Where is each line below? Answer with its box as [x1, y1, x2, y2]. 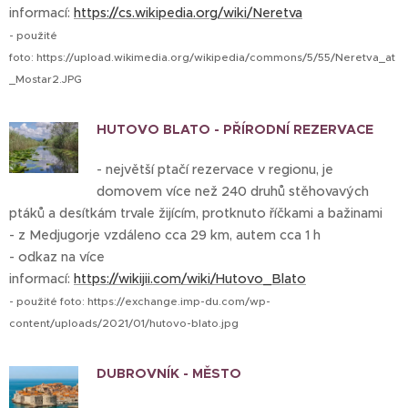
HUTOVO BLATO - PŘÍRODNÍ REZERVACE [96, 121, 373, 138]
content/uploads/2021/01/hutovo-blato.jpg [9, 317, 239, 330]
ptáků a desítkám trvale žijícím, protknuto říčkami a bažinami [9, 205, 382, 221]
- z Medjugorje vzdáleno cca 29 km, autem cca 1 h [9, 227, 321, 243]
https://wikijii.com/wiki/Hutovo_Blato [74, 270, 306, 287]
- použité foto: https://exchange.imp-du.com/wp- [9, 295, 270, 308]
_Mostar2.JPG [9, 73, 82, 86]
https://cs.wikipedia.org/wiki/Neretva [74, 5, 302, 21]
